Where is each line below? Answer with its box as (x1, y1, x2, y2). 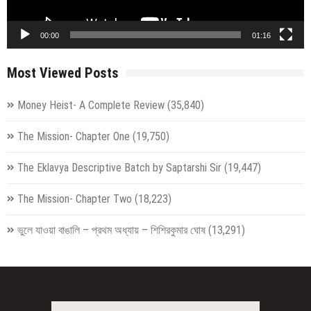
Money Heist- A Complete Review (17, 99, 165, 112)
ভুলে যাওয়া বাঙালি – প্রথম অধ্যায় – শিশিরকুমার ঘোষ (17, 224, 205, 237)
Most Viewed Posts (7, 65, 119, 82)
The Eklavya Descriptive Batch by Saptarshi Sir (17, 161, 221, 175)
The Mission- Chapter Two (17, 192, 132, 206)
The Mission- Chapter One (17, 130, 130, 144)
